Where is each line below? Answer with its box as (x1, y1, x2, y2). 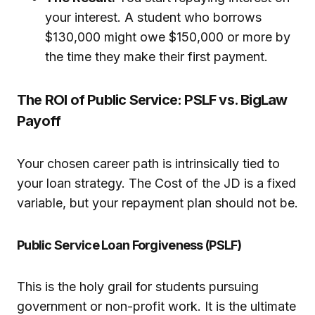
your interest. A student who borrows (45, 10, 262, 25)
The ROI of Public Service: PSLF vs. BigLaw (17, 91, 288, 109)
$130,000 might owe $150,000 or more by (45, 30, 290, 45)
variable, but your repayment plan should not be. (17, 195, 298, 211)
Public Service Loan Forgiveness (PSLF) (17, 238, 242, 253)
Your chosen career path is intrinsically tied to (17, 156, 280, 172)
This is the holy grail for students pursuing (17, 279, 259, 295)
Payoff (17, 112, 61, 130)
